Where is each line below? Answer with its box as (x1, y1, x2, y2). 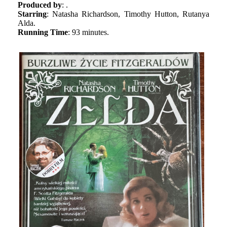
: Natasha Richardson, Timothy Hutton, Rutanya (46, 10, 210, 19)
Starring (17, 10, 47, 19)
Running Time (17, 28, 68, 37)
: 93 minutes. (67, 28, 109, 37)
